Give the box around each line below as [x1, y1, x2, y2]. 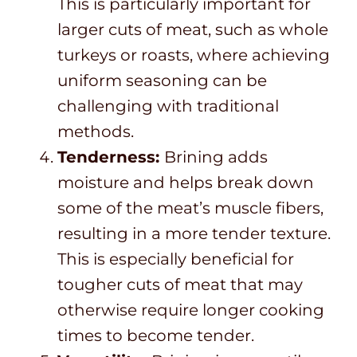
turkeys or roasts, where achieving [57, 45, 330, 65]
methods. [57, 122, 134, 142]
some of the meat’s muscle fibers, [57, 198, 324, 218]
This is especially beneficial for [57, 249, 294, 269]
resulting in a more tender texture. [57, 224, 331, 244]
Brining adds [164, 147, 268, 167]
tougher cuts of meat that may [57, 275, 303, 295]
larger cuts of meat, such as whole [57, 20, 328, 40]
